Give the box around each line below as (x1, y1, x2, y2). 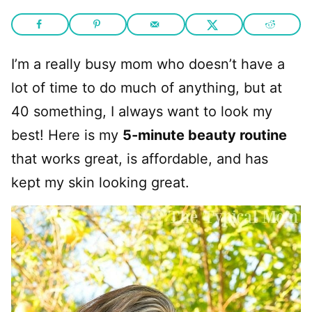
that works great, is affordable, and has (11, 150, 268, 167)
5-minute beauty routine (123, 127, 287, 143)
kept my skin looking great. (11, 174, 189, 191)
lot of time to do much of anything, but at (11, 79, 282, 96)
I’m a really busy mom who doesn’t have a (11, 56, 285, 72)
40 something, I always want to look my (11, 103, 272, 120)
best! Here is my (11, 127, 123, 143)
